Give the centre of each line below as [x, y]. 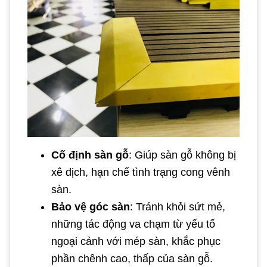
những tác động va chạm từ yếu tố [133, 224]
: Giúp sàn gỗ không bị [182, 155]
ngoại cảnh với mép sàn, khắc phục [136, 241]
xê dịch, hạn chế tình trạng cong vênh [141, 172]
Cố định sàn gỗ [90, 155]
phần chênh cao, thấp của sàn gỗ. [132, 258]
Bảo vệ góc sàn [91, 207]
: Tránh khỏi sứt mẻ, [178, 207]
